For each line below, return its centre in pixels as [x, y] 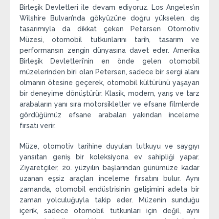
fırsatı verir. [38, 125]
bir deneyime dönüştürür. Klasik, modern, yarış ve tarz [109, 93]
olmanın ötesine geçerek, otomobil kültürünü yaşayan [109, 82]
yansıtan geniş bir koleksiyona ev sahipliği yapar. [109, 157]
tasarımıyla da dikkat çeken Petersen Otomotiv [109, 29]
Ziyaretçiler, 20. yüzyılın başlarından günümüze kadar [109, 167]
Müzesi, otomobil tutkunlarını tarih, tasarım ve [109, 39]
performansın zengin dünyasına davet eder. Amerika [109, 50]
